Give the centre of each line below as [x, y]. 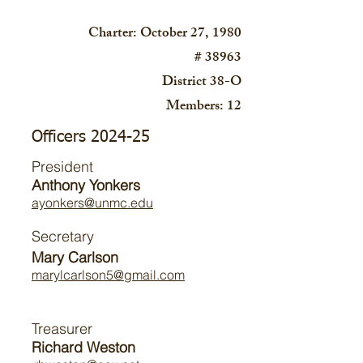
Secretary [63, 236]
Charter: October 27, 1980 [165, 34]
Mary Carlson [75, 257]
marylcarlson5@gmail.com [108, 275]
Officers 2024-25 [91, 137]
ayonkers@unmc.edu [92, 203]
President [62, 167]
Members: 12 [204, 107]
